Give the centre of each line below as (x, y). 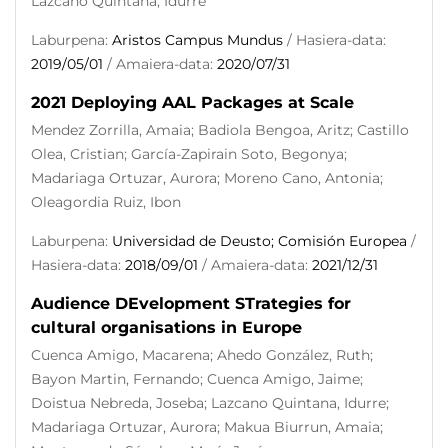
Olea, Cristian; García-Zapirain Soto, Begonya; (189, 154)
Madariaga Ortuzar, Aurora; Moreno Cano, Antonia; (207, 178)
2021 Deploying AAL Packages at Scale (192, 102)
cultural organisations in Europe (166, 327)
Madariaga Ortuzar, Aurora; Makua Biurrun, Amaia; (207, 427)
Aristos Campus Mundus (197, 40)
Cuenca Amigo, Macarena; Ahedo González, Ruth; (202, 355)
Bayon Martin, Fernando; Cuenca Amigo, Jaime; (197, 379)
